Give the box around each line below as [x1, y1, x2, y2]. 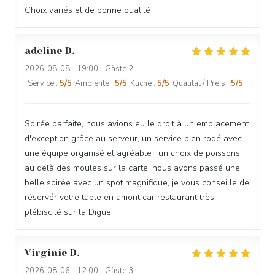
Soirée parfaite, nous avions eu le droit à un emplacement [25, 118, 249, 130]
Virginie [25, 247, 67, 258]
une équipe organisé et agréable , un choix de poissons [25, 147, 240, 159]
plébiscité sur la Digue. [25, 206, 113, 218]
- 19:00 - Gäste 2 [70, 63, 133, 74]
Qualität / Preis [172, 78, 225, 89]
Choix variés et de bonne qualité [25, 4, 150, 16]
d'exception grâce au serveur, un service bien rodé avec [25, 133, 242, 144]
